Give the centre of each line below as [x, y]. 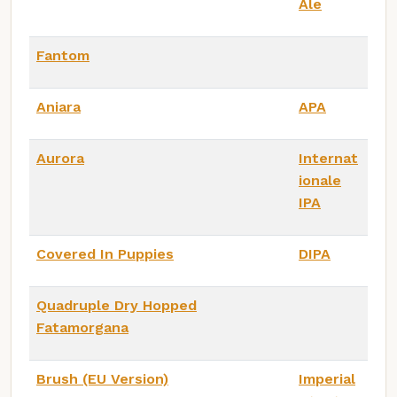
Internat [328, 158]
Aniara [58, 106]
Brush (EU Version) [102, 378]
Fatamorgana [82, 327]
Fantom [63, 55]
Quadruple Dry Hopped [117, 305]
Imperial [327, 378]
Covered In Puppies [105, 253]
